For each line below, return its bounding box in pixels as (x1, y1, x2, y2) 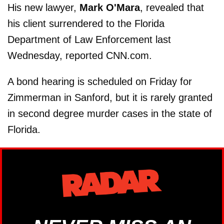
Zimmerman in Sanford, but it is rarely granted (7, 92, 212, 103)
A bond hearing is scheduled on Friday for (7, 76, 192, 87)
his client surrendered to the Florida (7, 18, 164, 29)
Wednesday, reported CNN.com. (7, 50, 152, 61)
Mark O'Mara (79, 2, 140, 13)
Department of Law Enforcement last (7, 34, 171, 45)
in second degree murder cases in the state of (7, 108, 212, 119)
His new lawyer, (7, 2, 79, 13)
